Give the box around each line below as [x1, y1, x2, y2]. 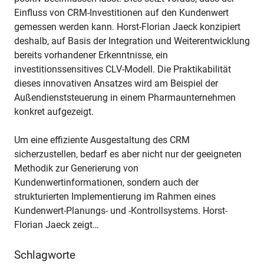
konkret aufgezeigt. [14, 106, 94, 118]
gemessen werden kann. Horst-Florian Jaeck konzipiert [14, 21, 240, 33]
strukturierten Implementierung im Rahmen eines [14, 191, 216, 203]
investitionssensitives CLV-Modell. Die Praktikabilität [14, 64, 231, 75]
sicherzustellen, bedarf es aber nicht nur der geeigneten [14, 148, 242, 160]
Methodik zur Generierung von [14, 163, 138, 174]
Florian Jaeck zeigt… [14, 219, 99, 231]
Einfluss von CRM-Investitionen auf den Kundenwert [14, 7, 229, 19]
